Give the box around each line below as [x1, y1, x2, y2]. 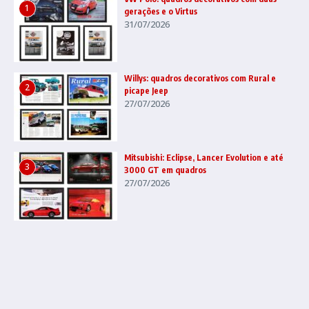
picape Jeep [124, 85, 168, 96]
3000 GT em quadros [124, 164, 206, 175]
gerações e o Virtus [124, 6, 197, 17]
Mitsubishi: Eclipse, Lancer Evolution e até [124, 152, 283, 163]
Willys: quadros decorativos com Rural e [124, 72, 276, 83]
